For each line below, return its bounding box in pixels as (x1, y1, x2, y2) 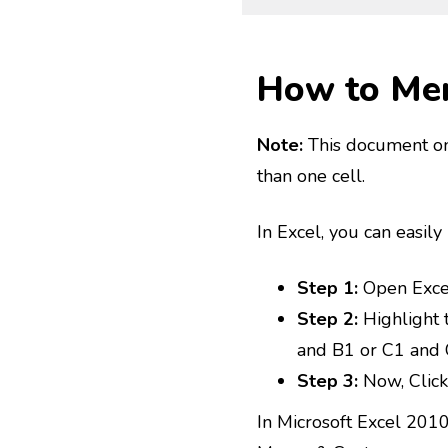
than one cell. (257, 164, 365, 189)
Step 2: (297, 307, 358, 332)
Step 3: (297, 369, 358, 394)
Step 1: (297, 276, 358, 301)
